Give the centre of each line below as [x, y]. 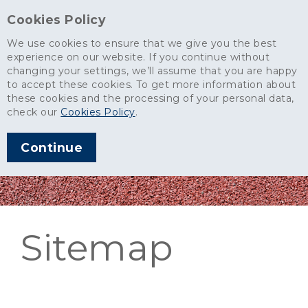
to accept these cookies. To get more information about [152, 85]
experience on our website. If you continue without [139, 57]
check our [34, 112]
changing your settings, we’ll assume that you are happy [152, 71]
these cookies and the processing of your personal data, [151, 98]
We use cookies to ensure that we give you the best [142, 43]
